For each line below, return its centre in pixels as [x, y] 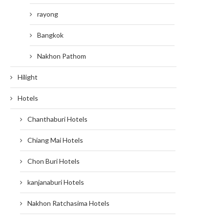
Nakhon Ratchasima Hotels [68, 203]
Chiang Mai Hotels [55, 140]
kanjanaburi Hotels [56, 182]
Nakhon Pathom [62, 56]
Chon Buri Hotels [54, 161]
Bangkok [50, 35]
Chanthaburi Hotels [57, 119]
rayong [48, 14]
